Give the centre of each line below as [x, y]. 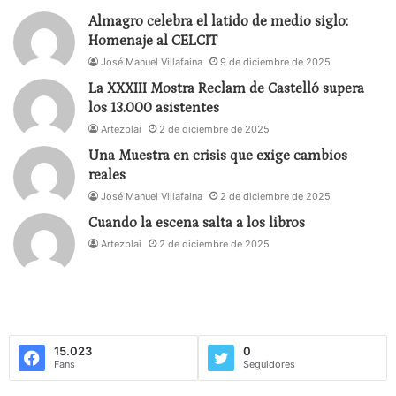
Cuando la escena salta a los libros [197, 223]
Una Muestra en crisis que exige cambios [218, 156]
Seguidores [269, 365]
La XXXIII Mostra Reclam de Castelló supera [226, 89]
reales [107, 175]
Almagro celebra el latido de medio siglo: [218, 22]
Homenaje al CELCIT [153, 41]
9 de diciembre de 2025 [275, 62]
